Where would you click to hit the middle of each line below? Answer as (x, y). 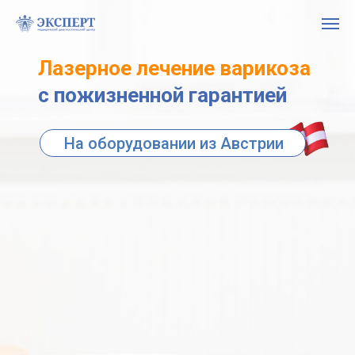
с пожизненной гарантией (162, 95)
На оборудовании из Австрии (174, 143)
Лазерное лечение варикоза (174, 68)
